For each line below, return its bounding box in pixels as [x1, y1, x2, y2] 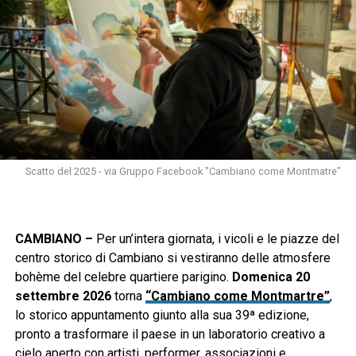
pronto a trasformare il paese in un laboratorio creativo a [14, 327, 325, 342]
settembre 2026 [14, 288, 111, 304]
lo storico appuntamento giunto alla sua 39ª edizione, [14, 308, 309, 323]
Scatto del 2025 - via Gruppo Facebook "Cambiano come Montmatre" [25, 165, 342, 178]
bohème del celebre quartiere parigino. [14, 269, 232, 285]
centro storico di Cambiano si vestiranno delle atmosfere [14, 250, 331, 266]
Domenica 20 [231, 269, 310, 285]
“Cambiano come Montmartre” [145, 288, 330, 304]
